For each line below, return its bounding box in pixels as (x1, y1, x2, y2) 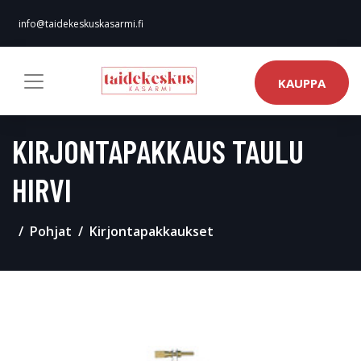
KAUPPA (278, 74, 326, 91)
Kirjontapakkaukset (89, 222, 214, 240)
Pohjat (30, 222, 72, 240)
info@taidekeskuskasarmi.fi (19, 17, 143, 31)
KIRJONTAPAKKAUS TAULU (12, 131, 304, 170)
